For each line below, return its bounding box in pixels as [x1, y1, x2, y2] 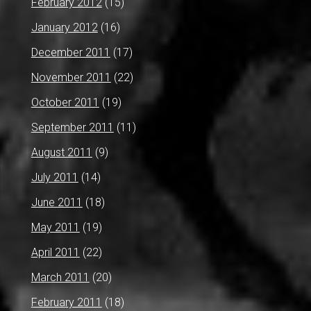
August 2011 [31, 145, 92, 159]
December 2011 [31, 45, 110, 59]
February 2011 [31, 295, 102, 309]
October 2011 [31, 95, 99, 109]
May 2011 [31, 220, 80, 234]
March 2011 [31, 270, 90, 284]
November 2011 [31, 70, 111, 84]
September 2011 [31, 120, 114, 134]
